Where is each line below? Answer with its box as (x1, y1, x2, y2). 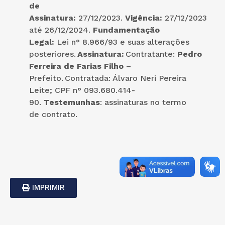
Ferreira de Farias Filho (29, 61, 124, 71)
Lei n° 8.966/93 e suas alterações (57, 37, 189, 47)
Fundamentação (93, 25, 160, 35)
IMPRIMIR (32, 182, 65, 192)
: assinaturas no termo (100, 97, 186, 107)
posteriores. (29, 49, 77, 59)
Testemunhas (44, 97, 100, 107)
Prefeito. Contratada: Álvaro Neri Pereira (29, 73, 186, 83)
